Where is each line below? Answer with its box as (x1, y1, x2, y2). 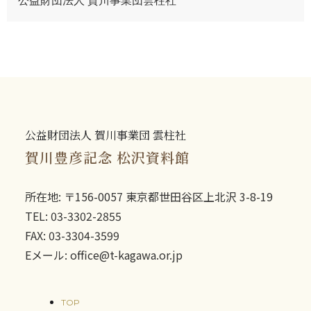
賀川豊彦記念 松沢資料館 (25, 146, 190, 167)
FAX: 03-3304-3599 (25, 226, 119, 244)
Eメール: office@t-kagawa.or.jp (25, 246, 183, 263)
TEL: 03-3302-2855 (25, 207, 121, 224)
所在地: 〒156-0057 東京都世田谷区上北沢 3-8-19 (25, 187, 273, 205)
